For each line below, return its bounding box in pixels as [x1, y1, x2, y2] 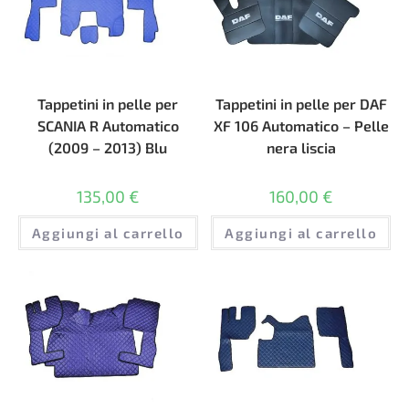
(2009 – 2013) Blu [48, 138, 168, 156]
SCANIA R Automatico [37, 116, 179, 134]
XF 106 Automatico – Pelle [213, 116, 389, 134]
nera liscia [266, 138, 336, 156]
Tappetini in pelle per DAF [215, 94, 387, 112]
